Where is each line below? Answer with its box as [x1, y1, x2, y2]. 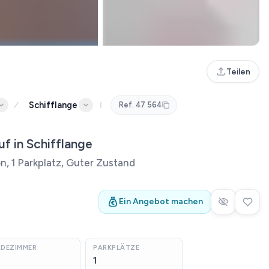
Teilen [226, 67, 250, 76]
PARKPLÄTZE [93, 244, 140, 252]
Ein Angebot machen [119, 196, 203, 207]
